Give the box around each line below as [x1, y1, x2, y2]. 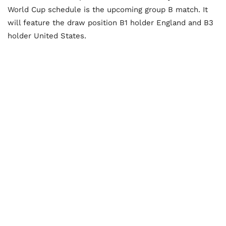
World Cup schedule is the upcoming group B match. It [8, 5, 208, 15]
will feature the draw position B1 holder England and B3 [8, 18, 213, 28]
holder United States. [8, 31, 86, 41]
